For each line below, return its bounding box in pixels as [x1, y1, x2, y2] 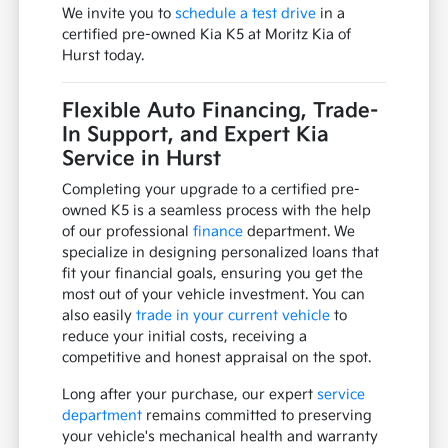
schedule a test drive [175, 5, 317, 23]
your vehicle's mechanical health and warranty [62, 428, 379, 446]
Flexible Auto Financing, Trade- [62, 99, 379, 124]
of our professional [62, 223, 194, 241]
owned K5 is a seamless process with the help [62, 202, 372, 220]
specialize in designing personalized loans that [62, 244, 380, 262]
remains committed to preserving [142, 407, 373, 425]
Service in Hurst [62, 147, 222, 172]
